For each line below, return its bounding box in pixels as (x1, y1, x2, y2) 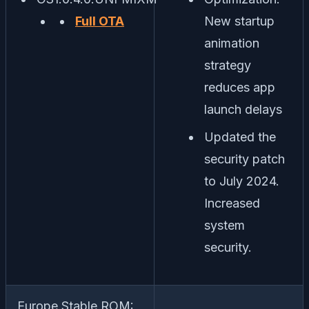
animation (204, 36, 259, 51)
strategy (204, 58, 251, 73)
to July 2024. (204, 174, 279, 189)
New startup (204, 14, 275, 29)
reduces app (204, 80, 275, 95)
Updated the (204, 130, 276, 145)
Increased (204, 196, 260, 211)
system (204, 218, 245, 233)
